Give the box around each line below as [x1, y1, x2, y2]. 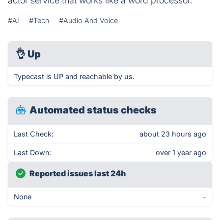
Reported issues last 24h [29, 168, 126, 178]
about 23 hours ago [139, 130, 206, 138]
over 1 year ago [156, 148, 206, 157]
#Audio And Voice [59, 16, 118, 25]
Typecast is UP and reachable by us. [14, 72, 135, 81]
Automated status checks [29, 104, 157, 116]
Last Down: [14, 148, 51, 157]
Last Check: [14, 130, 54, 138]
